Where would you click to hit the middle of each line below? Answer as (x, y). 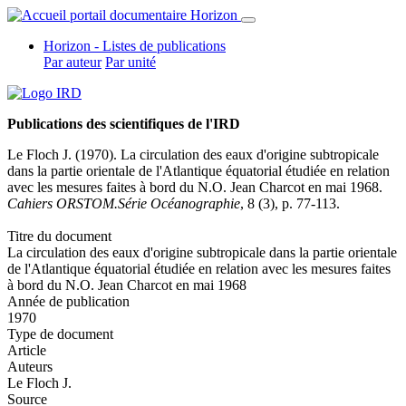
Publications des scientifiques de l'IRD (124, 124)
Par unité (130, 62)
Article (27, 350)
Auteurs (30, 367)
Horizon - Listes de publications (135, 46)
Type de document (60, 334)
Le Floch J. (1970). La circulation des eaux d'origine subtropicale (193, 155)
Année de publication (68, 301)
